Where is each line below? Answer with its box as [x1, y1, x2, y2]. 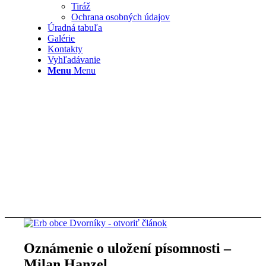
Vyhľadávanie [47, 55, 101, 65]
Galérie [47, 33, 75, 43]
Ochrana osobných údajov [71, 12, 170, 22]
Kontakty [47, 44, 83, 54]
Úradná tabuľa [47, 23, 103, 33]
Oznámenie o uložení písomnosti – [24, 240, 232, 256]
